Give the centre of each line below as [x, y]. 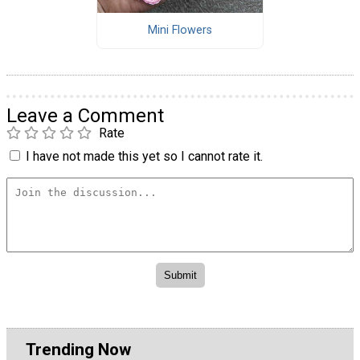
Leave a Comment [85, 115]
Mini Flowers [180, 31]
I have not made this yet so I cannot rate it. [144, 156]
